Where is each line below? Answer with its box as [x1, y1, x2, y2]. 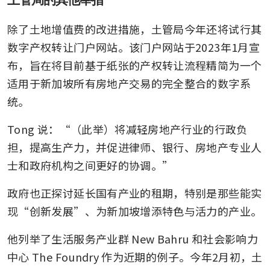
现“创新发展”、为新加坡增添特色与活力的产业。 [7, 202, 262, 219]
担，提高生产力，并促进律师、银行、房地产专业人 [7, 139, 262, 155]
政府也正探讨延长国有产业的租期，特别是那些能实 [7, 184, 262, 201]
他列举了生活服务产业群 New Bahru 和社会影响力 [7, 230, 259, 246]
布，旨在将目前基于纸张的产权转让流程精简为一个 [7, 57, 262, 73]
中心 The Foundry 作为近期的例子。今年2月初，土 [7, 248, 263, 265]
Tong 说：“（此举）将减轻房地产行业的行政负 [7, 121, 248, 137]
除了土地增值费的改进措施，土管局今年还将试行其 [7, 20, 262, 37]
